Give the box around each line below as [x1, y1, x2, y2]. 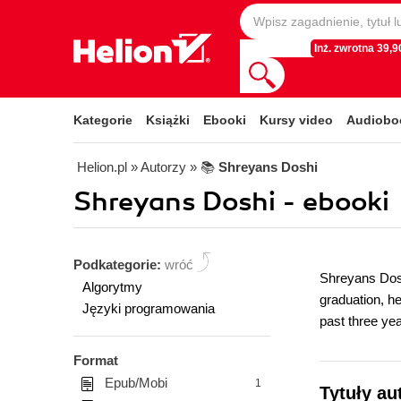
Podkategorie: [73, 257, 165, 272]
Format [73, 353, 118, 368]
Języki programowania [82, 301, 215, 316]
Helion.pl [77, 159, 127, 175]
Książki [146, 113, 190, 127]
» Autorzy [131, 159, 186, 175]
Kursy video [260, 113, 333, 127]
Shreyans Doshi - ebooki [73, 185, 389, 218]
